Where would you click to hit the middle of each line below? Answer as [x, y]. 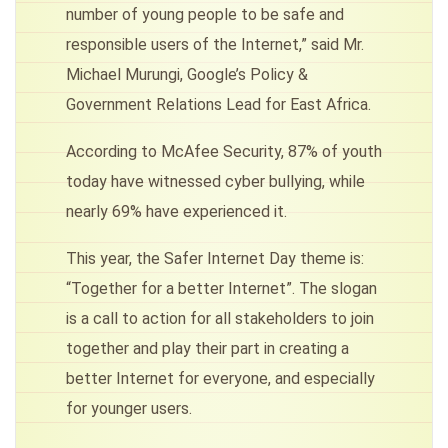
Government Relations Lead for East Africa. [218, 104]
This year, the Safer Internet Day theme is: [215, 258]
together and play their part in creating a [207, 348]
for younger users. [129, 408]
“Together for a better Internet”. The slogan [221, 288]
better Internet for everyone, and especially [220, 378]
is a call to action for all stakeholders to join [220, 318]
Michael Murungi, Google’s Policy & [187, 74]
